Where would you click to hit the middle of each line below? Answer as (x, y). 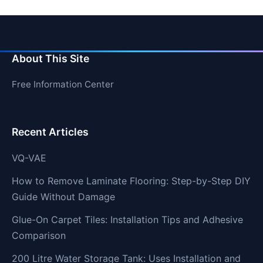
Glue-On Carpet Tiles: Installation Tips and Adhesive (127, 220)
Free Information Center (63, 84)
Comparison (39, 236)
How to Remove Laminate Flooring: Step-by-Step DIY (131, 181)
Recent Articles (50, 132)
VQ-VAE (29, 158)
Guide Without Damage (63, 197)
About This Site (50, 58)
